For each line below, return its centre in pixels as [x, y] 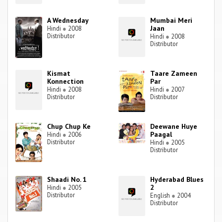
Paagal [161, 135]
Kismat [59, 74]
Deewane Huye [174, 127]
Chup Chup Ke [69, 127]
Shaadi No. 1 [67, 180]
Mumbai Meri [171, 21]
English [161, 195]
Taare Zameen [174, 74]
